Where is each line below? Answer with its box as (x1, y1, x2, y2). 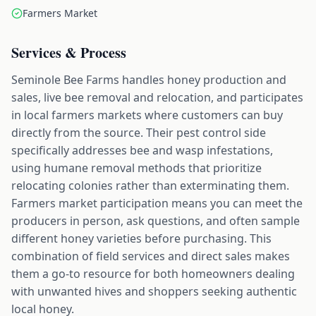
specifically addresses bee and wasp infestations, (11, 142, 273, 159)
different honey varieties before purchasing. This (11, 231, 272, 247)
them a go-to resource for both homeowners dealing (11, 266, 295, 282)
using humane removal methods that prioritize (11, 160, 262, 176)
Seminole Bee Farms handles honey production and (11, 72, 286, 88)
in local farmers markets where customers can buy (11, 107, 283, 123)
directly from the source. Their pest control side (11, 125, 266, 141)
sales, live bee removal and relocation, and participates (11, 90, 303, 106)
